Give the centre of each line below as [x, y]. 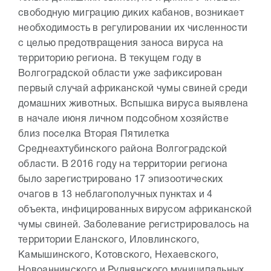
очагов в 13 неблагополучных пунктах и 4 [116, 195]
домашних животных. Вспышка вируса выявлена [133, 104]
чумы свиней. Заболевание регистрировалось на [134, 225]
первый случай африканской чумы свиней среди [133, 89]
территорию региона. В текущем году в [110, 59]
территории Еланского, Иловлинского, [109, 240]
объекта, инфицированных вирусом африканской [135, 210]
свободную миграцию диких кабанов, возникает [131, 14]
